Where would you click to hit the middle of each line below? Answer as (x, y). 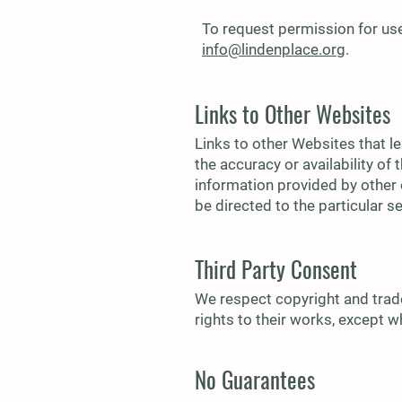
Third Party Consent (276, 269)
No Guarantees (255, 379)
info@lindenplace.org (274, 49)
